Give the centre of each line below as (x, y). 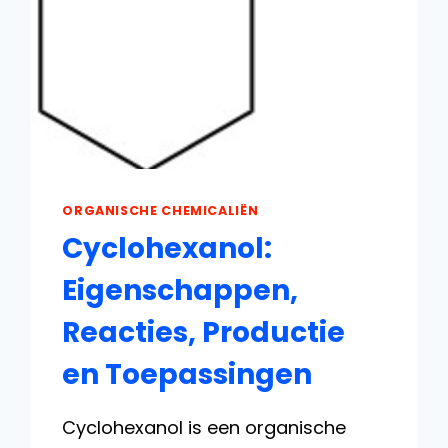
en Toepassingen (187, 374)
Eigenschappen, (180, 290)
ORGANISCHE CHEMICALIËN (160, 211)
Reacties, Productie (204, 332)
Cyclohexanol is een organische (204, 427)
